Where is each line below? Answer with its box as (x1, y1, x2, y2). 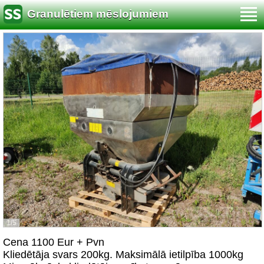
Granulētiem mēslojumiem (27, 8, 169, 21)
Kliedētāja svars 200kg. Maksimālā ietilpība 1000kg (3, 249, 243, 260)
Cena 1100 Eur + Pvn (3, 236, 104, 248)
